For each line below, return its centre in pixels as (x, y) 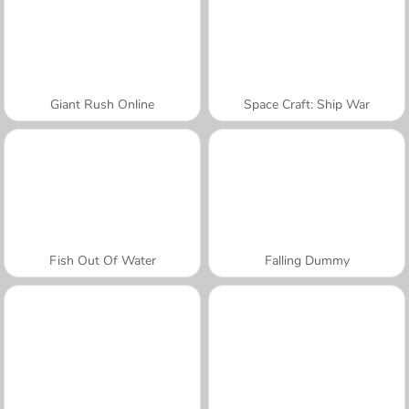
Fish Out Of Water (102, 260)
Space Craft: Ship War (307, 104)
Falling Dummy (307, 260)
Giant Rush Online (102, 104)
